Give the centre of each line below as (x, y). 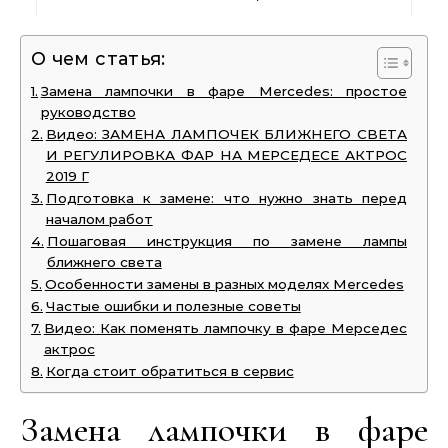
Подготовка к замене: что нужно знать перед (226, 198)
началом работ (99, 219)
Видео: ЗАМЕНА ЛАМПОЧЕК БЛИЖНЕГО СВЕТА (226, 134)
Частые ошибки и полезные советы (173, 306)
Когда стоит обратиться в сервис (169, 371)
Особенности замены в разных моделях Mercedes (224, 284)
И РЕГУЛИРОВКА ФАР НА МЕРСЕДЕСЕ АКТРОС (226, 155)
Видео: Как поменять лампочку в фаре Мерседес (225, 328)
